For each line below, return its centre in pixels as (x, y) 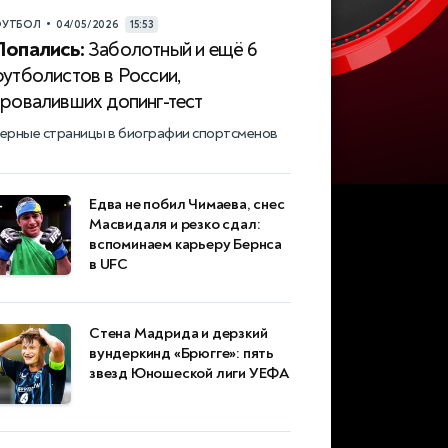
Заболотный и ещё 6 (170, 50)
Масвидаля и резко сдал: (175, 225)
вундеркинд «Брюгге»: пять (182, 354)
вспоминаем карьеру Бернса (186, 245)
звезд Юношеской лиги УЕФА (189, 374)
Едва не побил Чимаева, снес (187, 205)
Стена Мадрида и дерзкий (178, 334)
